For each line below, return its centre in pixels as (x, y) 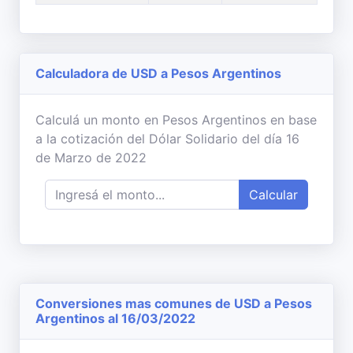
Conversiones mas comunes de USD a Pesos (174, 303)
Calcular (273, 195)
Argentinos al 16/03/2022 (115, 318)
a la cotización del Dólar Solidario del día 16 (167, 139)
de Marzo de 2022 (91, 158)
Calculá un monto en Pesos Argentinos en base (176, 120)
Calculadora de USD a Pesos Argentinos (158, 73)
